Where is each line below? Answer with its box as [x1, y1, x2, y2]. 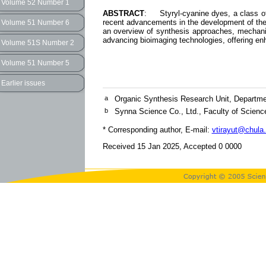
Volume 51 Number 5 [1, 59, 69, 67]
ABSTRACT [102, 9, 144, 18]
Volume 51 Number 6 [1, 18, 69, 27]
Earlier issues [1, 79, 45, 87]
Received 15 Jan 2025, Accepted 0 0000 [102, 142, 242, 151]
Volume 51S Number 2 [1, 39, 74, 47]
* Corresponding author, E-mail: [102, 125, 212, 135]
